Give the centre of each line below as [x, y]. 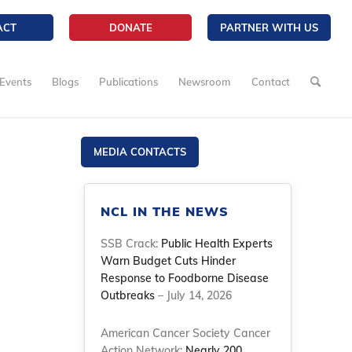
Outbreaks [128, 295]
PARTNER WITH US [269, 27]
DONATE [130, 27]
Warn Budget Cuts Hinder [169, 261]
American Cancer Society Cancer [186, 333]
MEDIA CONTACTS [140, 152]
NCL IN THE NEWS [165, 211]
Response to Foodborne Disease [185, 278]
